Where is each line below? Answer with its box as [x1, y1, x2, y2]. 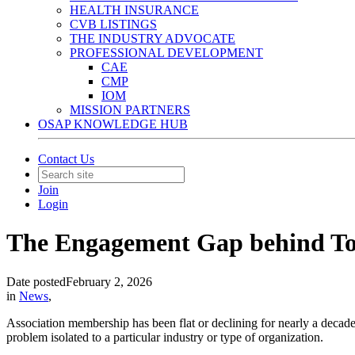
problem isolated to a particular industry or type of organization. [6, 330, 323, 344]
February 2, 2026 [66, 274, 152, 288]
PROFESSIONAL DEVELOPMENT [70, 46, 263, 59]
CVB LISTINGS [70, 17, 157, 31]
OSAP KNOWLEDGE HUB [38, 117, 188, 131]
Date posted [6, 274, 66, 288]
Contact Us [38, 152, 94, 166]
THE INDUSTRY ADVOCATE [70, 32, 235, 45]
